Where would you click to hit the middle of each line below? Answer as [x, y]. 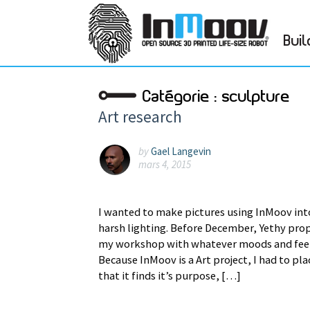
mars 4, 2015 [165, 164]
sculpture [256, 97]
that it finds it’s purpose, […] [170, 275]
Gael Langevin [181, 151]
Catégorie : [182, 97]
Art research [140, 117]
